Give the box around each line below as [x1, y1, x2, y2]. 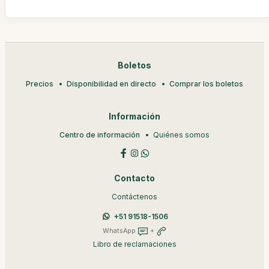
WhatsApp [102, 227, 138, 235]
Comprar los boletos [169, 79, 243, 89]
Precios [26, 79, 53, 89]
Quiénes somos [153, 130, 210, 140]
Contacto [114, 174, 155, 184]
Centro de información [59, 130, 140, 140]
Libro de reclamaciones [92, 240, 177, 249]
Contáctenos [112, 192, 157, 202]
